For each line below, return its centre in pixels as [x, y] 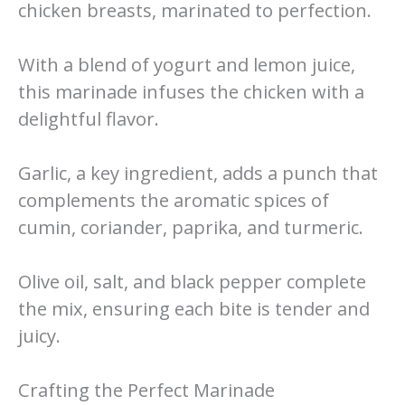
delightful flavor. [89, 119]
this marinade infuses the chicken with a [191, 92]
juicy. [39, 336]
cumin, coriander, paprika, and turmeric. [191, 228]
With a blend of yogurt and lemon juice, [187, 65]
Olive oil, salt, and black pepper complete [192, 282]
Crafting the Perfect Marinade [146, 391]
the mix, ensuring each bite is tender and [194, 309]
